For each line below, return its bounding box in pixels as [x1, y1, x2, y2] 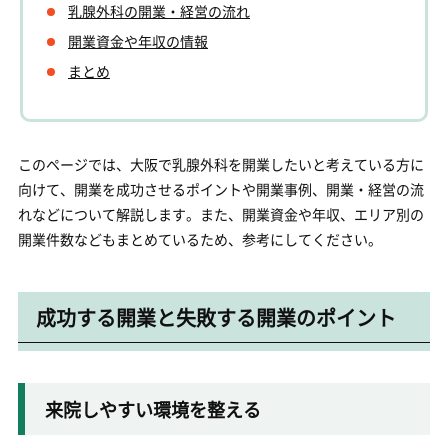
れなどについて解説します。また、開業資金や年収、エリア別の [17, 204, 424, 224]
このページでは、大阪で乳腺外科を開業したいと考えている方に [17, 154, 424, 174]
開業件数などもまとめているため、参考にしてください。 [17, 229, 382, 249]
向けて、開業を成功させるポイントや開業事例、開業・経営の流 [17, 179, 424, 199]
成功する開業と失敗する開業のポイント [35, 303, 396, 332]
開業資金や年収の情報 [68, 31, 208, 51]
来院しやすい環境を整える [44, 396, 261, 422]
